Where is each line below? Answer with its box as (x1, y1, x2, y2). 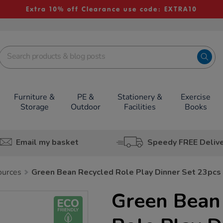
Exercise (181, 92, 211, 103)
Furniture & (14, 92, 55, 103)
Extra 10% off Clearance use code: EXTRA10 (25, 5, 197, 13)
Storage (20, 102, 49, 112)
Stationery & (117, 92, 162, 103)
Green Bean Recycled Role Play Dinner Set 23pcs (31, 167, 221, 178)
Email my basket (15, 136, 79, 148)
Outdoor (71, 102, 101, 112)
